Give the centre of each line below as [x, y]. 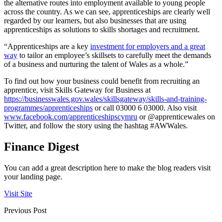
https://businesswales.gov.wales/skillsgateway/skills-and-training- [105, 99]
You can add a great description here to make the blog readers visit [107, 168]
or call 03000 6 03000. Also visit [145, 108]
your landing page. [33, 177]
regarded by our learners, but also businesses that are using [95, 21]
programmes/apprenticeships [48, 108]
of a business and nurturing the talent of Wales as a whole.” [96, 64]
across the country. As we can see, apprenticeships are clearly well [107, 12]
